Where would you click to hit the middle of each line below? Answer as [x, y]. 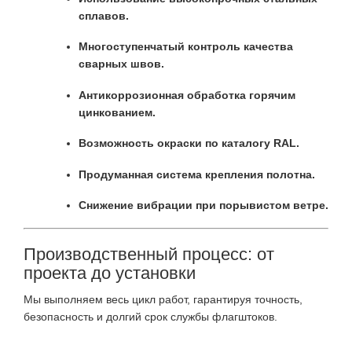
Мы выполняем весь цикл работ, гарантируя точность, [163, 299]
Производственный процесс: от [149, 254]
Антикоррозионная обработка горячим [187, 95]
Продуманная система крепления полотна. [197, 174]
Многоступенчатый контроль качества [186, 47]
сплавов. [104, 15]
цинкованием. [117, 112]
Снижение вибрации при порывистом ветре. [203, 205]
